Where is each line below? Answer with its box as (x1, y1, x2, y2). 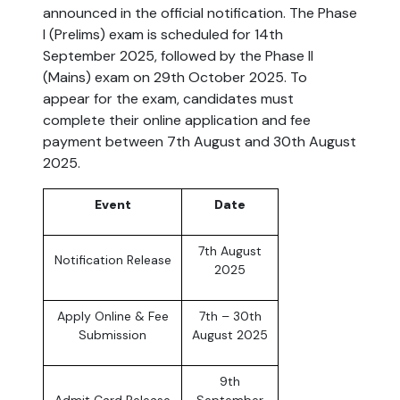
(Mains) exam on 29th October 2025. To (43, 68, 307, 87)
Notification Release (54, 252, 171, 269)
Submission (79, 327, 146, 344)
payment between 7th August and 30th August (43, 132, 356, 152)
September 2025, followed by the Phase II (43, 46, 313, 66)
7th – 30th (198, 308, 262, 325)
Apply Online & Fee (56, 308, 169, 325)
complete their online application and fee (43, 111, 311, 130)
